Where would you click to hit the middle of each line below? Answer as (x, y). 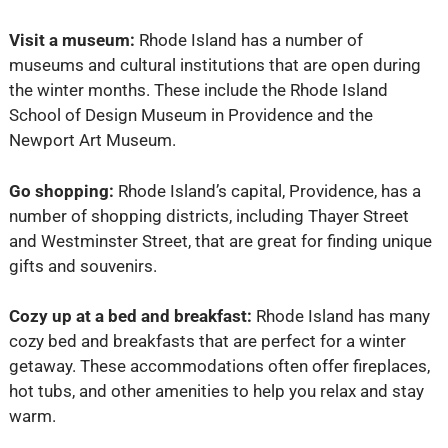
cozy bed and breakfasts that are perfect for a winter (207, 341)
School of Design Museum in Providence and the (190, 115)
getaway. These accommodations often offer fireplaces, (219, 366)
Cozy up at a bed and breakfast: (132, 316)
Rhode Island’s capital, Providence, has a (269, 190)
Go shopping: (63, 190)
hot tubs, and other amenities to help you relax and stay (216, 391)
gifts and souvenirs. (82, 265)
